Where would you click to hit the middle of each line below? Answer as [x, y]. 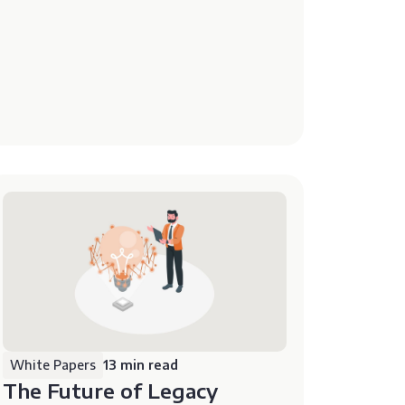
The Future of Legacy [111, 390]
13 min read [141, 364]
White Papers [53, 364]
